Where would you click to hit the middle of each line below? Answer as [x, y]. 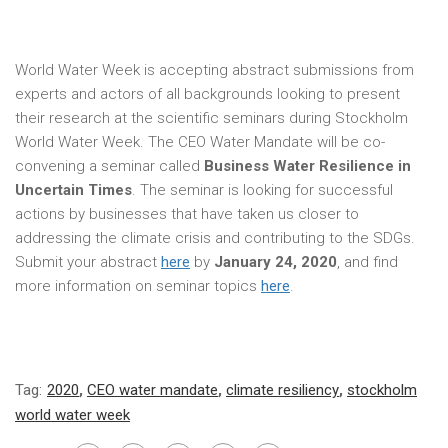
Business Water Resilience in [307, 166]
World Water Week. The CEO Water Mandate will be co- [200, 142]
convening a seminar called [109, 166]
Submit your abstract [88, 262]
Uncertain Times [73, 190]
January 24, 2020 [275, 262]
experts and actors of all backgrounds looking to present [207, 94]
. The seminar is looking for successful [262, 190]
